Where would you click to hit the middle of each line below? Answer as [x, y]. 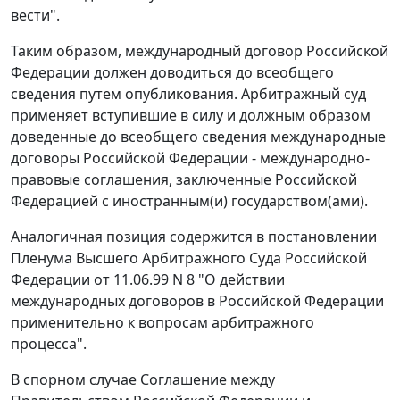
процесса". [49, 344]
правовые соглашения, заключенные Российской [184, 180]
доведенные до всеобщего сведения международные [198, 137]
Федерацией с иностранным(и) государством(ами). [189, 201]
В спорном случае [75, 380]
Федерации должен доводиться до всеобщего [172, 73]
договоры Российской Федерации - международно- [190, 158]
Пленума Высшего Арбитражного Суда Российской [189, 258]
